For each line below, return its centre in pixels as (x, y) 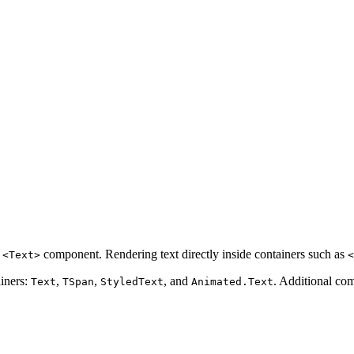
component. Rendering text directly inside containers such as (194, 254)
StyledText (132, 282)
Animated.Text (232, 282)
